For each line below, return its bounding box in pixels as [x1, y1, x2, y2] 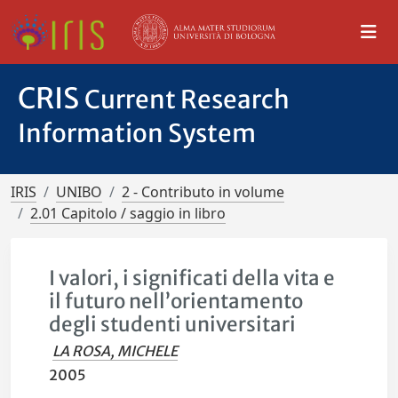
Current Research [84, 84, 290, 115]
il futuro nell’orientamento [49, 289, 304, 314]
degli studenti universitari [49, 312, 297, 337]
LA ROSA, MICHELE [52, 342, 179, 360]
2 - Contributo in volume [122, 182, 284, 202]
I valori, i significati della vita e [49, 266, 336, 291]
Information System [18, 117, 256, 149]
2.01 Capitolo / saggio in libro [30, 203, 226, 223]
